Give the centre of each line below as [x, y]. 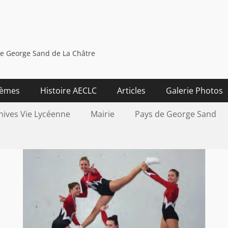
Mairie [103, 114]
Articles [131, 91]
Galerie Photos [194, 91]
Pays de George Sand [176, 114]
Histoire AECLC [68, 91]
